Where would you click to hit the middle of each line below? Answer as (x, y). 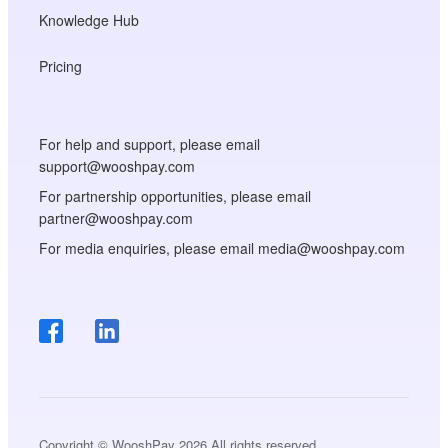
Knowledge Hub (89, 19)
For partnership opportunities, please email (175, 195)
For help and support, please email (150, 143)
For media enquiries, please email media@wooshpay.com (222, 247)
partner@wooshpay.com (116, 217)
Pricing (61, 65)
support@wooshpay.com (117, 165)
